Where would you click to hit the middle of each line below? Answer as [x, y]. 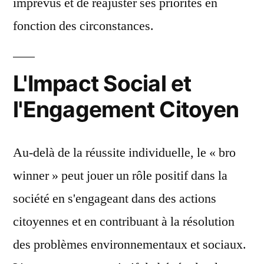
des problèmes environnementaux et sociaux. [130, 245]
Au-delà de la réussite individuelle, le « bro [124, 153]
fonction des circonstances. [83, 26]
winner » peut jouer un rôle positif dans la [120, 176]
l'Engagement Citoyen [126, 109]
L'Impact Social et [102, 83]
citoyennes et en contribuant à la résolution [124, 222]
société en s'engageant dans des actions [115, 199]
